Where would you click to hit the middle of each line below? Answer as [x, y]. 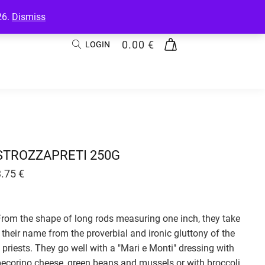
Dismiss [29, 17]
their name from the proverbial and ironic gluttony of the [118, 233]
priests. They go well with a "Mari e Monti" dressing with [118, 248]
